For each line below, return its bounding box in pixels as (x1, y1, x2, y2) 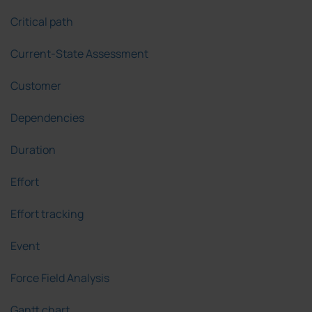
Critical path (10, 14, 73, 30)
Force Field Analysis (10, 270, 109, 286)
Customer (10, 78, 61, 94)
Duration (10, 142, 56, 158)
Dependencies (10, 110, 84, 126)
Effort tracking (10, 206, 84, 222)
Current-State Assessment (10, 46, 148, 62)
